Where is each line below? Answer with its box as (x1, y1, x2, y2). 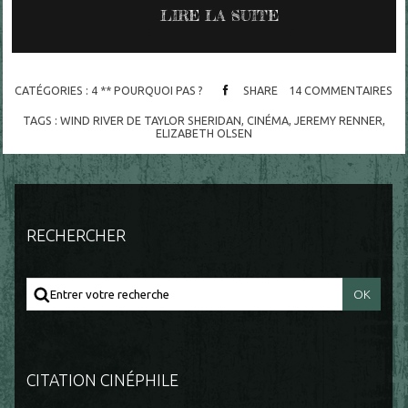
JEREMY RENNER (293, 113, 382, 127)
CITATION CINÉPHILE (26, 370, 179, 389)
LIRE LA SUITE (160, 5, 280, 25)
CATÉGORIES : (15, 84, 91, 97)
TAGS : (22, 113, 60, 127)
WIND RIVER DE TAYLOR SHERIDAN (59, 113, 241, 127)
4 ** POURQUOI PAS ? (91, 84, 203, 97)
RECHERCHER (26, 226, 127, 245)
